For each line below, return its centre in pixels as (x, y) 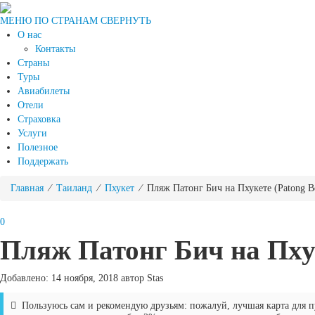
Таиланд (74, 188)
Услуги (32, 133)
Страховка (39, 119)
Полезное (38, 147)
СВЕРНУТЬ (126, 21)
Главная (27, 188)
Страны (33, 63)
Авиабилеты (44, 91)
